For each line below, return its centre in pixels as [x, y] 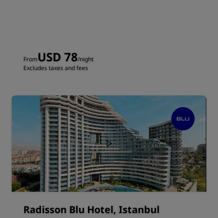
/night [86, 59]
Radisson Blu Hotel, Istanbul [91, 209]
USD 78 [58, 57]
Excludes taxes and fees [56, 68]
